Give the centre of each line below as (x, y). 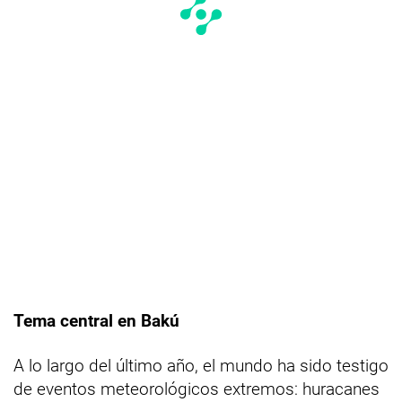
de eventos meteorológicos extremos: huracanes (197, 389)
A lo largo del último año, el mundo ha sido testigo (201, 365)
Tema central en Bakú (96, 320)
